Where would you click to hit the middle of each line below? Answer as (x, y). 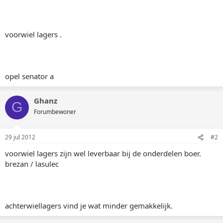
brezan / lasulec (32, 164)
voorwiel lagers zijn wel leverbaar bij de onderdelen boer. (103, 153)
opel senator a (29, 76)
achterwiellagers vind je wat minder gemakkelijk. (89, 206)
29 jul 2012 (20, 137)
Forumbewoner (55, 111)
